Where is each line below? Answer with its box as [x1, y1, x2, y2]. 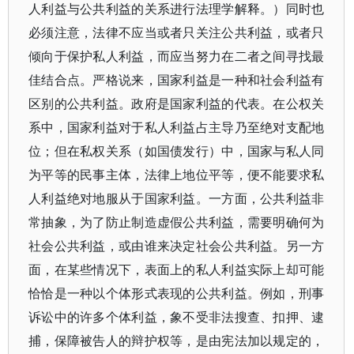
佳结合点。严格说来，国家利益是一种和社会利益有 [28, 71, 325, 88]
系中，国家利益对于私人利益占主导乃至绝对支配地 [28, 119, 325, 136]
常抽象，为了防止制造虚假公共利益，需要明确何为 [28, 213, 325, 231]
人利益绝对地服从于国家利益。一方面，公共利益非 [28, 190, 325, 207]
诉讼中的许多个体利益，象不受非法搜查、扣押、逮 [28, 308, 325, 326]
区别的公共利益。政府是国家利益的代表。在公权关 [28, 95, 325, 112]
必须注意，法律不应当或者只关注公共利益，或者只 [28, 24, 325, 41]
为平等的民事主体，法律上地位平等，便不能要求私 [28, 166, 325, 183]
